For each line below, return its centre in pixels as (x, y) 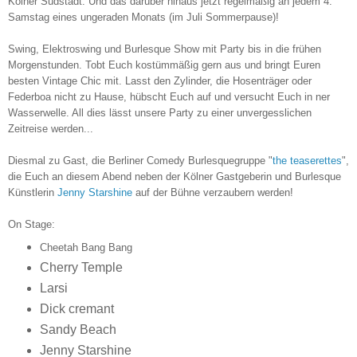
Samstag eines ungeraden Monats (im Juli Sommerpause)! (143, 18)
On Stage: (31, 225)
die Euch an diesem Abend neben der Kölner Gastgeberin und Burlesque (175, 177)
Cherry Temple (81, 268)
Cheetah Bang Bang (86, 248)
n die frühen (294, 49)
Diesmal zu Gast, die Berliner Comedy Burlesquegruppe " (140, 161)
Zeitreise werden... (51, 129)
